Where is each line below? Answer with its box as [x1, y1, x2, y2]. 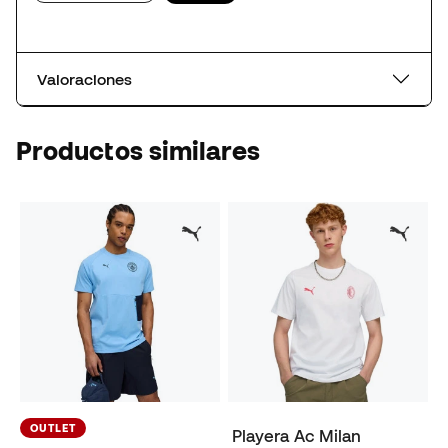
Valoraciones [37, 70, 132, 89]
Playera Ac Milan [232, 427, 362, 446]
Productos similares [16, 136, 261, 166]
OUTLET [30, 422, 76, 435]
